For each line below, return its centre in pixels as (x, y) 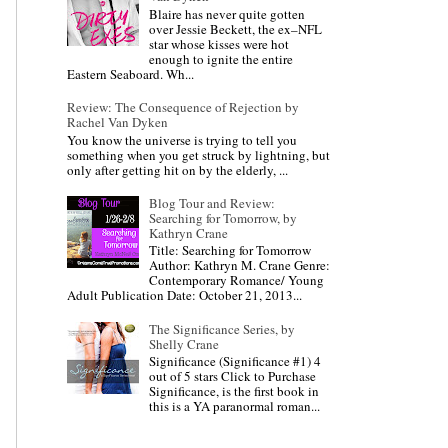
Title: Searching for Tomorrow (230, 250)
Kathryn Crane (189, 232)
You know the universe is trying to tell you (182, 139)
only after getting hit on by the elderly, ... (178, 169)
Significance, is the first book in (234, 391)
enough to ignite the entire (221, 58)
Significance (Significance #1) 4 (235, 361)
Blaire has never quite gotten (227, 13)
